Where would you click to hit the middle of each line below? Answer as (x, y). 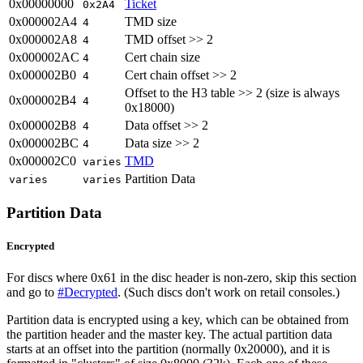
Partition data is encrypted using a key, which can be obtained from (177, 319)
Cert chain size (162, 57)
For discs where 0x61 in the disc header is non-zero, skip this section (181, 277)
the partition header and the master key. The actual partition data (169, 334)
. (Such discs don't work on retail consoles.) (228, 292)
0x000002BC (44, 143)
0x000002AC (44, 57)
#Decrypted (88, 292)
